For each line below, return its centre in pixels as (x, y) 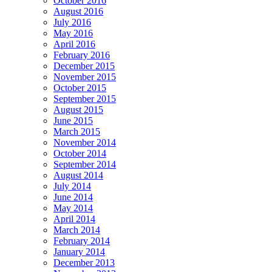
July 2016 (72, 22)
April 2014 (74, 219)
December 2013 (84, 263)
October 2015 (80, 88)
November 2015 (85, 77)
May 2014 (73, 208)
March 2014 (77, 230)
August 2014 (78, 175)
